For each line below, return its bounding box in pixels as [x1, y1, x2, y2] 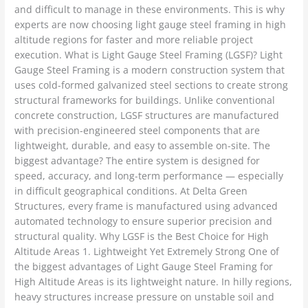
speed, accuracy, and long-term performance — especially [14, 169, 284, 183]
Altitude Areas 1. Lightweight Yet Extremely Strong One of [14, 245, 280, 258]
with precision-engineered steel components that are [14, 124, 261, 137]
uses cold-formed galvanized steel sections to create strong [14, 78, 289, 92]
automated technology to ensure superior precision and [14, 214, 273, 228]
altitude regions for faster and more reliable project [14, 33, 254, 47]
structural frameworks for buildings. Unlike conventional [14, 93, 276, 107]
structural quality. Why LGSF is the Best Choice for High [14, 230, 269, 243]
